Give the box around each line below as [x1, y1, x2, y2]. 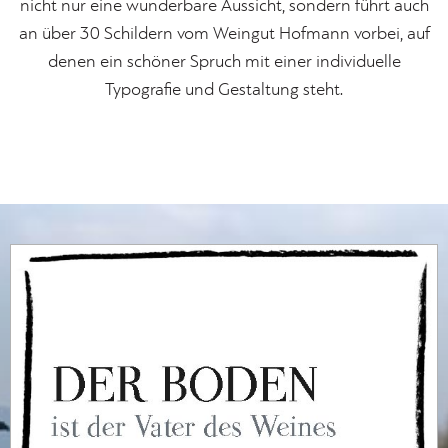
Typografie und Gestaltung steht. [105, 81, 343, 100]
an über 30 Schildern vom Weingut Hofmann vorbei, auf [18, 25, 430, 44]
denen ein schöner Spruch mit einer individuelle [47, 53, 401, 72]
